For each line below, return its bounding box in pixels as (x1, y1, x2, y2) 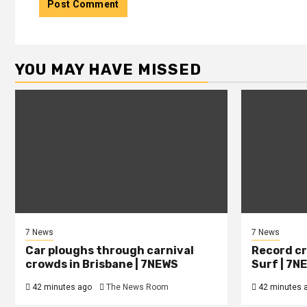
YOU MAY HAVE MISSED (15, 60, 201, 79)
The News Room (106, 282, 169, 293)
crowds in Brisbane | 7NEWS (25, 258, 178, 271)
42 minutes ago (30, 282, 92, 293)
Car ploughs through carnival (25, 244, 194, 258)
